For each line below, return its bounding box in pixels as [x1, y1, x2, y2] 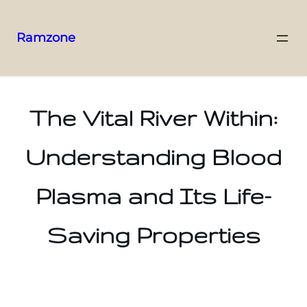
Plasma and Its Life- [36, 184, 271, 209]
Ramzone [16, 30, 75, 45]
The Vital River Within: [29, 106, 278, 131]
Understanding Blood [25, 145, 282, 170]
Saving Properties [47, 223, 260, 248]
